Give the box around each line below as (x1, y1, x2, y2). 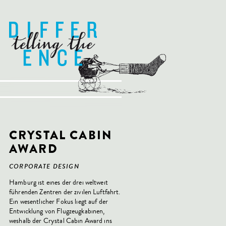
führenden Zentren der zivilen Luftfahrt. (9, 187, 121, 197)
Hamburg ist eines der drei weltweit (9, 178, 108, 187)
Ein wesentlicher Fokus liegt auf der (9, 197, 108, 206)
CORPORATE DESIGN (9, 164, 79, 171)
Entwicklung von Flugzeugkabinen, (9, 206, 105, 216)
